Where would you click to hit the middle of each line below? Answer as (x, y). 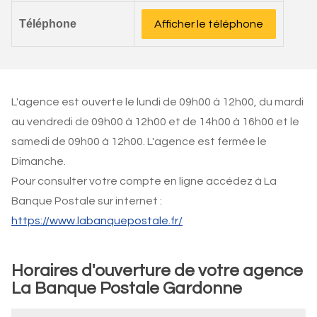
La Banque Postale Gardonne (127, 288)
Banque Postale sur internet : (87, 201)
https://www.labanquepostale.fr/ (97, 221)
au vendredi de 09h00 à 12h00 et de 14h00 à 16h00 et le (155, 122)
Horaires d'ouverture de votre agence (157, 271)
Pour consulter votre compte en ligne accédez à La (144, 181)
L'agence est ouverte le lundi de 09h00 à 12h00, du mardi (157, 102)
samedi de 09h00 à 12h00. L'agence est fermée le (139, 142)
